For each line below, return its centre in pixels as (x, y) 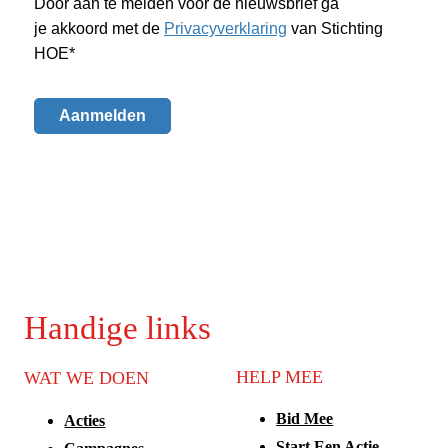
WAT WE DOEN (87, 377)
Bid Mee (305, 418)
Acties (85, 420)
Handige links (118, 328)
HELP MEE (280, 376)
